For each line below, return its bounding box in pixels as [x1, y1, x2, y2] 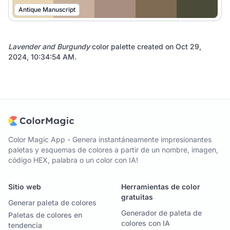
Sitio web [8, 182, 41, 191]
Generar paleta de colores [8, 198, 97, 207]
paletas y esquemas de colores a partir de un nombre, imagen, [8, 145, 218, 155]
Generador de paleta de [121, 208, 202, 218]
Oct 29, [176, 42, 201, 51]
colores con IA [121, 219, 170, 228]
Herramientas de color [121, 182, 200, 191]
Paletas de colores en [8, 210, 82, 220]
